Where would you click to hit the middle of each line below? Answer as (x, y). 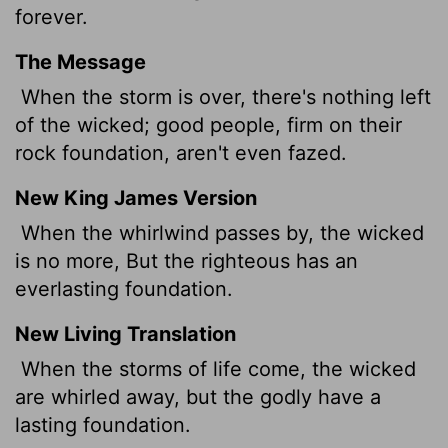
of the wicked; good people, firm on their (208, 124)
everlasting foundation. (124, 288)
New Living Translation (125, 333)
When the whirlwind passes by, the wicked (219, 232)
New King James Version (136, 197)
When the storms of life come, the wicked (215, 368)
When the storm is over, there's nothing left (223, 96)
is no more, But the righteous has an (186, 260)
